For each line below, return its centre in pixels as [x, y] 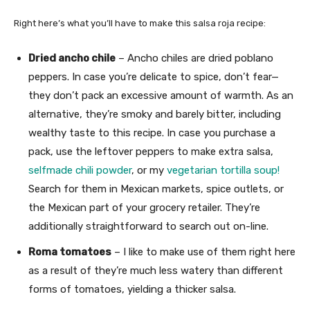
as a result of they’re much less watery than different [156, 270]
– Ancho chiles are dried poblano [194, 58]
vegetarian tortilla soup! [223, 170]
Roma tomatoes [70, 252]
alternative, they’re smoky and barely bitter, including [155, 114]
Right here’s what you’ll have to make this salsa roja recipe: [140, 23]
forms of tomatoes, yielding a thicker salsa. [132, 289]
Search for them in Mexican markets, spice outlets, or [156, 189]
